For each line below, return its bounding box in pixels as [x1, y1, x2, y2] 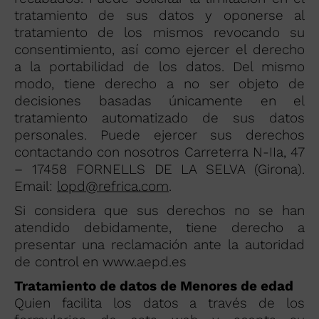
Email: [14, 178, 57, 194]
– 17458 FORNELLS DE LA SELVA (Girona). [14, 161, 305, 177]
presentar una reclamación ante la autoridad [14, 236, 305, 253]
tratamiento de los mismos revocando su [14, 24, 305, 41]
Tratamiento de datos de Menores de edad [14, 278, 293, 294]
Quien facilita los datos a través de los [14, 295, 305, 311]
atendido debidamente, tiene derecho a [14, 219, 305, 236]
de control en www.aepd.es [14, 253, 187, 270]
